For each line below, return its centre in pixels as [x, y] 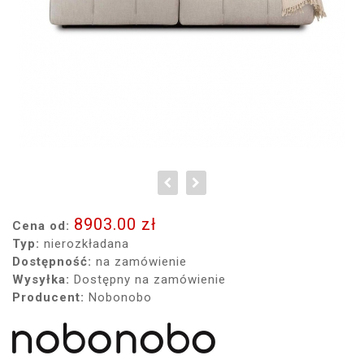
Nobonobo [118, 297]
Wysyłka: [41, 279]
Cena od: [41, 226]
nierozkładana [84, 244]
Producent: [48, 297]
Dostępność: [52, 262]
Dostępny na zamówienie [148, 279]
